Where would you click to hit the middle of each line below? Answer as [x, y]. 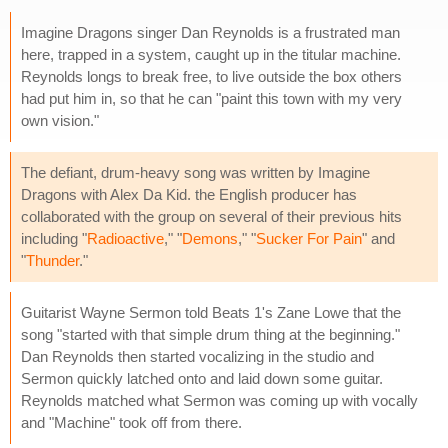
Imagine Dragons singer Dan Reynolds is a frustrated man [210, 32]
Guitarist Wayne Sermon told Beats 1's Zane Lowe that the [211, 312]
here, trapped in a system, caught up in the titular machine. [211, 54]
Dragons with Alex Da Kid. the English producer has [189, 194]
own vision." [60, 120]
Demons [210, 238]
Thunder [52, 260]
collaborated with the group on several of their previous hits [211, 216]
